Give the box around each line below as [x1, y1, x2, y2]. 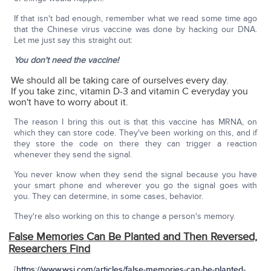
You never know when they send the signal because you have [13, 169, 258, 180]
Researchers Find [8, 243, 91, 256]
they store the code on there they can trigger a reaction [13, 139, 258, 149]
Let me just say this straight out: [13, 35, 132, 46]
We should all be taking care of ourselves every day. [8, 74, 229, 87]
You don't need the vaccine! [13, 55, 119, 66]
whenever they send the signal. [13, 149, 132, 160]
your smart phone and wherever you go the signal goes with [13, 180, 258, 191]
